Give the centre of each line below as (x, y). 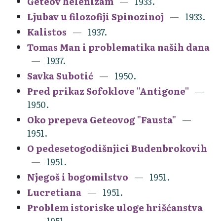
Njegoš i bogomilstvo (78, 177)
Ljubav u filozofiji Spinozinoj (95, 16)
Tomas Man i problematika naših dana (118, 47)
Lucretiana (54, 192)
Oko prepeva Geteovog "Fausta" (102, 119)
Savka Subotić (60, 75)
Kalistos (47, 32)
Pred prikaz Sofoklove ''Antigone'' (108, 91)
